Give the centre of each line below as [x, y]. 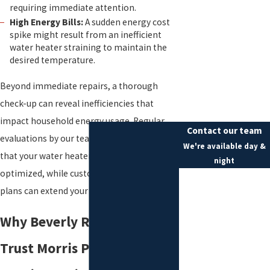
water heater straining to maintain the [88, 48]
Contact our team [224, 131]
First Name [203, 177]
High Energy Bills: [46, 22]
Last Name [202, 204]
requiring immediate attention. [73, 8]
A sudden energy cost [126, 22]
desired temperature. [52, 60]
